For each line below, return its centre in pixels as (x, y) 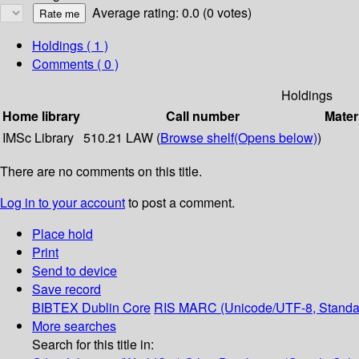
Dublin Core (116, 308)
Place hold (63, 234)
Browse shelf (197, 138)
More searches (74, 326)
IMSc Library (38, 138)
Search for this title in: (93, 345)
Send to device (75, 271)
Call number (202, 116)
